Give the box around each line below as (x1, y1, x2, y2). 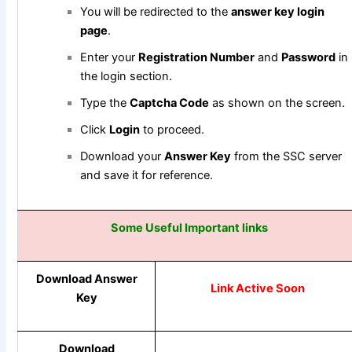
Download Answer (35, 272, 137, 287)
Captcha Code (129, 96, 209, 111)
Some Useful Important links (110, 221, 268, 236)
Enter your (79, 50, 138, 65)
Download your (79, 149, 164, 164)
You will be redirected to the (79, 5, 231, 20)
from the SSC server (230, 149, 342, 164)
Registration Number (137, 50, 255, 65)
